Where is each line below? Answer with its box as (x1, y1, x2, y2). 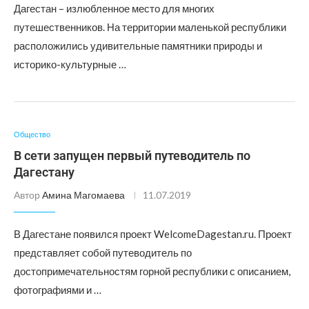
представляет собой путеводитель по (14, 246, 192, 259)
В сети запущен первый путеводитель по (14, 148, 250, 163)
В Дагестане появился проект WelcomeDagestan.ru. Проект (14, 228, 292, 240)
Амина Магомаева (42, 189, 125, 201)
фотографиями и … (14, 283, 101, 296)
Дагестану (14, 165, 74, 179)
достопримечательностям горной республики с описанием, (14, 265, 290, 277)
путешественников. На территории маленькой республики (14, 21, 286, 33)
